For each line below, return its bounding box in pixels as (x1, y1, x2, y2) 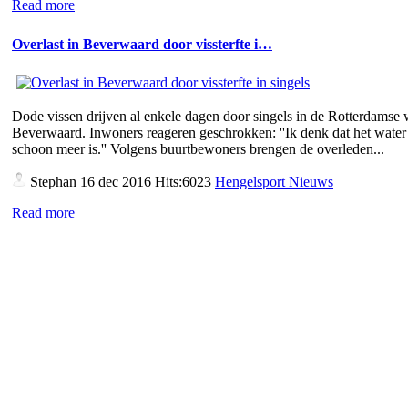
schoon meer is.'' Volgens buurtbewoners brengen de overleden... (12, 141, 384, 158)
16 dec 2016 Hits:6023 (76, 174, 215, 190)
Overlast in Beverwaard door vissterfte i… (12, 36, 272, 52)
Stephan (26, 174, 76, 190)
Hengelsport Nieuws (215, 174, 333, 190)
